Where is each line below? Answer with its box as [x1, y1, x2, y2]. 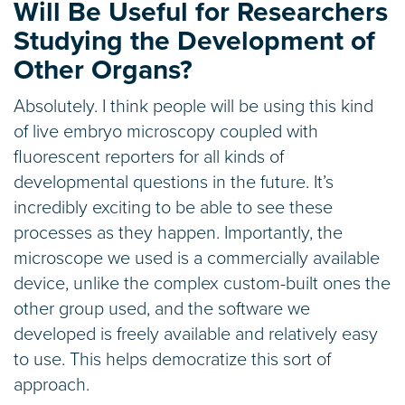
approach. [14, 373, 89, 396]
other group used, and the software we [14, 297, 310, 320]
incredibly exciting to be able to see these [14, 196, 333, 219]
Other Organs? [14, 52, 193, 87]
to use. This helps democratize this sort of [14, 348, 331, 371]
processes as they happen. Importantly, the [14, 221, 343, 244]
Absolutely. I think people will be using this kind [14, 95, 373, 118]
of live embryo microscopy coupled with [14, 120, 318, 143]
